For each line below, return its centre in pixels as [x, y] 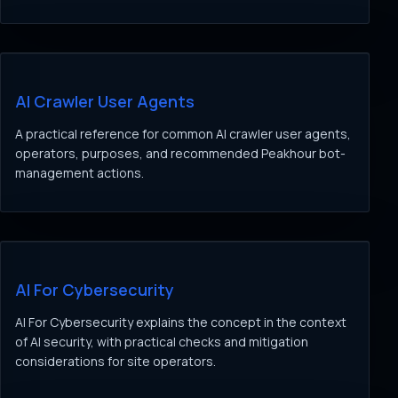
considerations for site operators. [115, 361]
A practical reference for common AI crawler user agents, [183, 134]
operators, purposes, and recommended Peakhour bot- [180, 153]
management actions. [80, 173]
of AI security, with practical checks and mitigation [162, 342]
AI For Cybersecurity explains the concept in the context [181, 322]
